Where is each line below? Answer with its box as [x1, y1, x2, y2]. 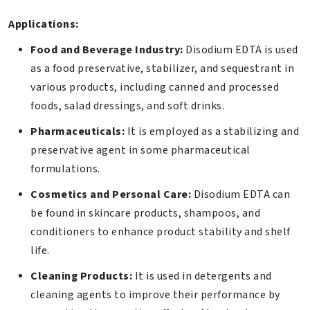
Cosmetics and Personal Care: [30, 188, 191, 202]
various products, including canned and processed [30, 80, 279, 95]
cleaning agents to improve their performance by [30, 288, 280, 302]
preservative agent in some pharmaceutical [30, 143, 250, 158]
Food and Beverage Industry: [30, 43, 183, 57]
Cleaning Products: [30, 269, 132, 284]
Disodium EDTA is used [183, 43, 298, 57]
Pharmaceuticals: [30, 125, 125, 139]
